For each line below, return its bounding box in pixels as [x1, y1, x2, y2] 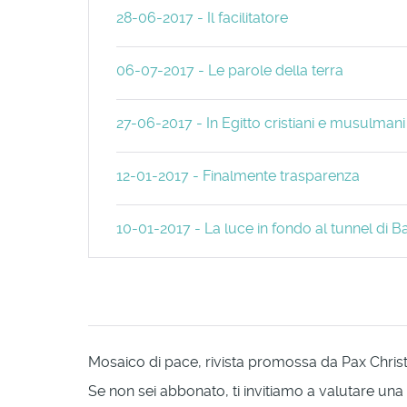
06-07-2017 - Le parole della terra [116, 61, 344, 79]
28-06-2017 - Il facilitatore [116, 8, 289, 26]
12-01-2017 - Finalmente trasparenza [116, 166, 361, 184]
